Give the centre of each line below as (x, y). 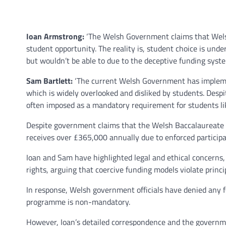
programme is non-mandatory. (78, 202)
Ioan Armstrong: (55, 37)
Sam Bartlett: (49, 81)
